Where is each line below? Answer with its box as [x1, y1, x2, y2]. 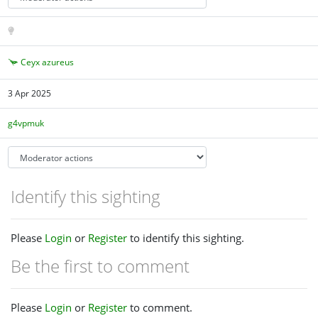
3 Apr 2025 [8, 87, 52, 100]
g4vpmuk [8, 116, 45, 129]
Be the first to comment [11, 254, 190, 278]
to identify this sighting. [127, 231, 244, 246]
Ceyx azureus [21, 55, 75, 68]
